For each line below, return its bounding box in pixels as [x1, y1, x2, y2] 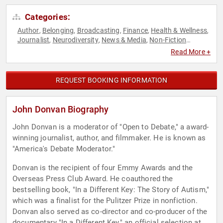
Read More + [171, 48, 211, 56]
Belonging [42, 26, 74, 35]
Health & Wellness [151, 26, 207, 35]
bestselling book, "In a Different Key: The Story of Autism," [12, 185, 209, 195]
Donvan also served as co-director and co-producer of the [12, 207, 208, 217]
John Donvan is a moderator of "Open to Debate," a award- [12, 122, 209, 132]
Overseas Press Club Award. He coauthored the [12, 174, 173, 184]
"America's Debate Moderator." [12, 144, 115, 154]
